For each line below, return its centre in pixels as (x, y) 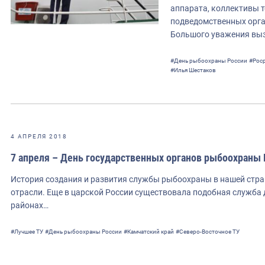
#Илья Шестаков (193, 70)
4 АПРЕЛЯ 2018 (39, 136)
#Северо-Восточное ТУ (208, 231)
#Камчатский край (149, 231)
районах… (30, 205)
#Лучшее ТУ (27, 231)
